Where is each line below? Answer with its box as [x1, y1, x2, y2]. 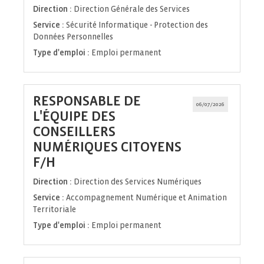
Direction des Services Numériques [74, 177, 202, 187]
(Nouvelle [55, 154, 114, 170]
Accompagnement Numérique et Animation [66, 193, 227, 203]
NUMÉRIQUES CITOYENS [33, 140, 181, 155]
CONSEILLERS [33, 124, 115, 140]
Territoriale [33, 205, 76, 214]
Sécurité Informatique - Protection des [66, 21, 208, 30]
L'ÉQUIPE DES [33, 109, 115, 124]
